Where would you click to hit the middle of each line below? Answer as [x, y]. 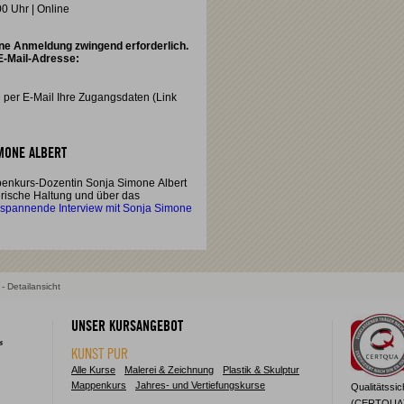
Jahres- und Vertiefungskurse [200, 385]
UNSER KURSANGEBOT [127, 326]
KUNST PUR [100, 354]
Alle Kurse [93, 370]
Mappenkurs [99, 385]
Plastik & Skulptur [261, 370]
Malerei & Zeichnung [169, 370]
